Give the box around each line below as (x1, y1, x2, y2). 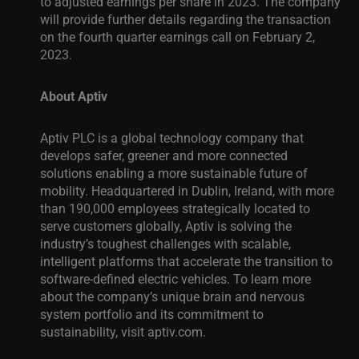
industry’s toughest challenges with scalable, (40, 235, 291, 252)
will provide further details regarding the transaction (40, 10, 331, 27)
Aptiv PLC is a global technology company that (40, 129, 304, 146)
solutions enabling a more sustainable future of (40, 164, 308, 181)
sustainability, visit (40, 323, 147, 340)
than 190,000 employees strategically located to (40, 200, 310, 216)
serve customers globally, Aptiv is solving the (40, 217, 292, 234)
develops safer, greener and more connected (40, 147, 288, 163)
